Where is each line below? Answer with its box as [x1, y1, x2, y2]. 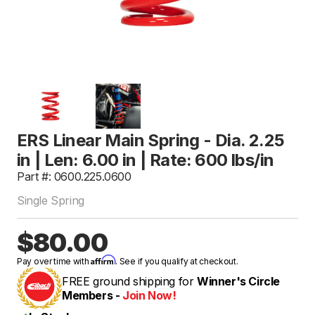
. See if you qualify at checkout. [115, 255, 238, 266]
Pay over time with [17, 255, 91, 266]
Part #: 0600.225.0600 [17, 169, 131, 184]
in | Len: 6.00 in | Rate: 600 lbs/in [17, 149, 274, 170]
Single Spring [17, 193, 84, 207]
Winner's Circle [197, 274, 280, 288]
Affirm [91, 254, 116, 265]
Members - [62, 288, 122, 302]
